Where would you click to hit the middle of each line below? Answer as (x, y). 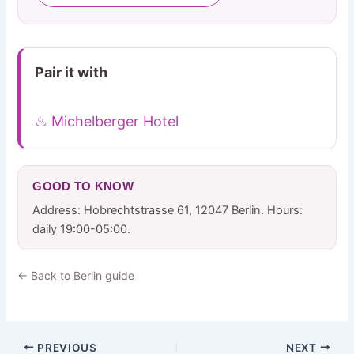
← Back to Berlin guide (76, 275)
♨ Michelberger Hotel (107, 121)
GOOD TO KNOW (83, 186)
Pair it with (72, 72)
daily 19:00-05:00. (82, 229)
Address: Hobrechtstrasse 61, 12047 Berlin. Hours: (168, 210)
